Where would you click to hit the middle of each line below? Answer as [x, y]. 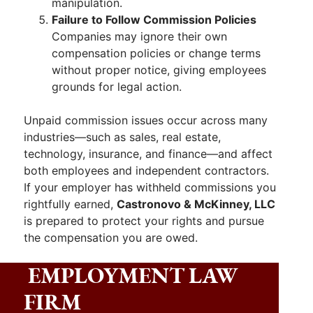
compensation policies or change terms [156, 53]
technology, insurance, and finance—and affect [148, 153]
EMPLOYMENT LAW [133, 276]
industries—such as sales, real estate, [122, 137]
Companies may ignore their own [139, 36]
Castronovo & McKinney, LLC [196, 204]
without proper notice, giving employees [159, 70]
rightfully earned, [70, 204]
